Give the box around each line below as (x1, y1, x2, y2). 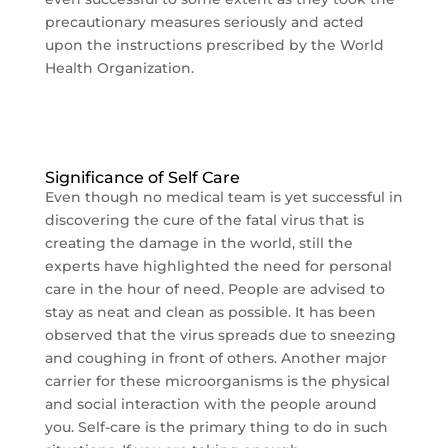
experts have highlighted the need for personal (44, 257, 392, 275)
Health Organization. (44, 59, 194, 77)
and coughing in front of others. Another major (44, 349, 387, 367)
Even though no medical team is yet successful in (44, 188, 403, 206)
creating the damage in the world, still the (44, 234, 353, 252)
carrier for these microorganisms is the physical (44, 372, 390, 390)
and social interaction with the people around (44, 395, 377, 413)
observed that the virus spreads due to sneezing (44, 326, 396, 344)
